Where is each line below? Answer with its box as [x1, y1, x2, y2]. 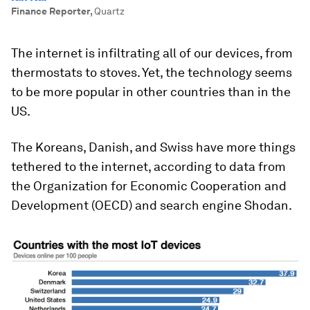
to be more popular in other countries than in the [11, 84, 291, 99]
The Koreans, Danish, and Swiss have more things [11, 140, 295, 154]
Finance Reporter [11, 6, 90, 17]
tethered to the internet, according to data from [11, 159, 286, 174]
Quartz [94, 6, 125, 17]
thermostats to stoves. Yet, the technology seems [11, 65, 292, 80]
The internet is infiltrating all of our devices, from [11, 46, 293, 60]
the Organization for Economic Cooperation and [11, 179, 286, 193]
